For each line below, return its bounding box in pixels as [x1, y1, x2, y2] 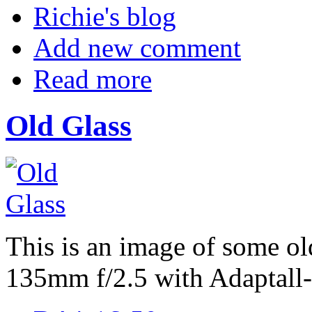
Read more [33, 64, 152, 95]
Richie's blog [33, 1, 176, 32]
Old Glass [6, 109, 132, 143]
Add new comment [33, 33, 241, 63]
